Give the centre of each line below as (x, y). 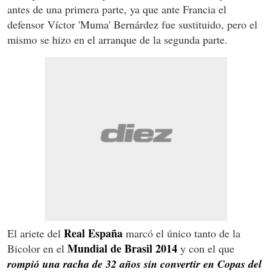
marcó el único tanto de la (182, 233)
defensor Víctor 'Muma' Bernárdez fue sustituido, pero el (132, 24)
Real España (93, 233)
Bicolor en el (37, 248)
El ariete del (36, 233)
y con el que (206, 248)
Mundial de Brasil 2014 (122, 248)
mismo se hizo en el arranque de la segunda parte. (117, 39)
